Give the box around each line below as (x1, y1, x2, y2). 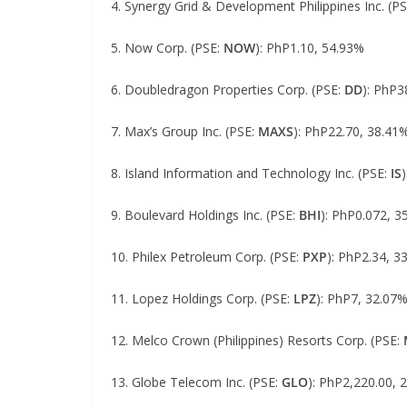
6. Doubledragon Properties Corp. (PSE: (111, 81, 344, 98)
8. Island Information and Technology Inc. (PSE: (111, 164, 391, 182)
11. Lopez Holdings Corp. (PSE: (111, 290, 293, 307)
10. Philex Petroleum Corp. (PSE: (111, 248, 303, 265)
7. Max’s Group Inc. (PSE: (111, 123, 258, 140)
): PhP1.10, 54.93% (255, 39, 364, 56)
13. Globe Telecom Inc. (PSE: (111, 373, 282, 391)
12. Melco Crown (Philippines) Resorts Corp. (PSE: (111, 332, 403, 349)
